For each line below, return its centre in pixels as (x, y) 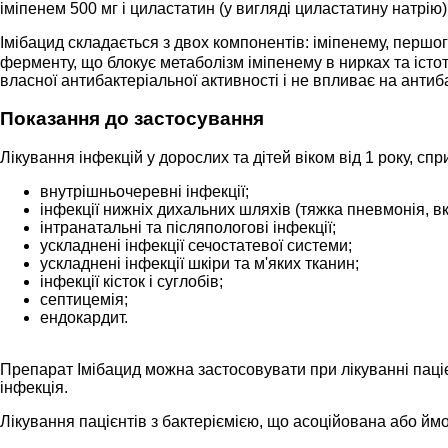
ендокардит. (84, 317)
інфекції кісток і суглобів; (131, 281)
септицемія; (84, 299)
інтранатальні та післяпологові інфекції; (188, 227)
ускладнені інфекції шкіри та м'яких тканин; (199, 263)
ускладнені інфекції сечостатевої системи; (196, 245)
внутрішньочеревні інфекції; (144, 191)
